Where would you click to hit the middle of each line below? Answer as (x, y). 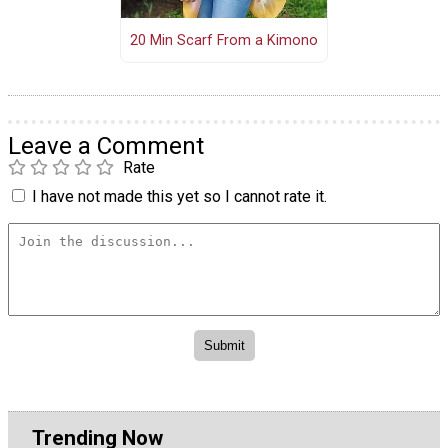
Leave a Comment (106, 145)
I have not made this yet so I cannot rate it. (179, 196)
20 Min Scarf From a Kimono (223, 40)
